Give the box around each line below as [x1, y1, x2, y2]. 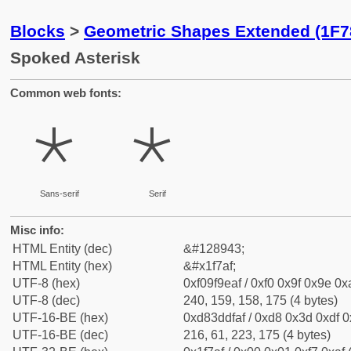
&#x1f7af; [183, 259, 236, 273]
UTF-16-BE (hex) [13, 311, 108, 324]
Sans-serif [39, 189, 79, 198]
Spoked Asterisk [10, 49, 140, 67]
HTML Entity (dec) [13, 242, 112, 255]
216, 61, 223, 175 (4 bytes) [183, 328, 331, 342]
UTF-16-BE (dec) [13, 328, 108, 342]
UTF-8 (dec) [13, 294, 80, 307]
